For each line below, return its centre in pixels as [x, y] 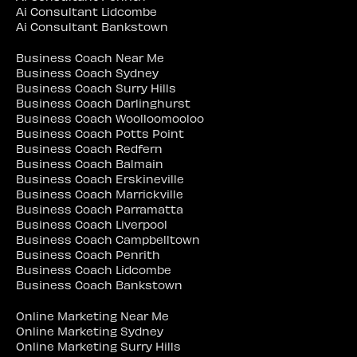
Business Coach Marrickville [100, 193]
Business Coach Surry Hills [96, 87]
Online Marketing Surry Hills [98, 345]
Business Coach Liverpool [92, 224]
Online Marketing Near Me [92, 315]
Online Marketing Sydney [90, 330]
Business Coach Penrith [88, 254]
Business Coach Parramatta [100, 208]
